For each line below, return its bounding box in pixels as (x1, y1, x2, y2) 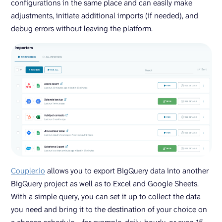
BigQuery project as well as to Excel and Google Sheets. (11, 178, 199, 189)
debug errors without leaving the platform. (11, 23, 153, 34)
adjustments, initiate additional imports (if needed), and (11, 10, 198, 21)
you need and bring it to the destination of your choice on (11, 204, 207, 215)
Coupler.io (11, 165, 45, 176)
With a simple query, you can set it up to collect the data (11, 191, 201, 202)
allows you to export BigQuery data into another (45, 165, 209, 176)
